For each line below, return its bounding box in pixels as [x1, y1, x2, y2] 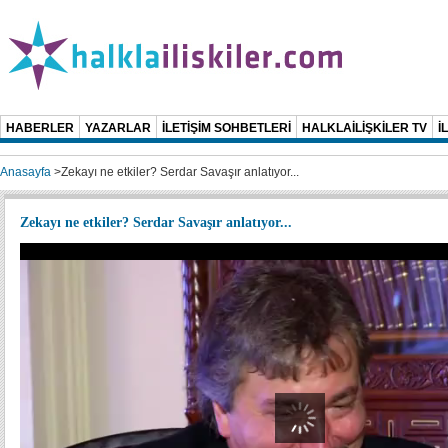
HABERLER [6, 121, 74, 135]
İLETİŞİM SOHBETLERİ [162, 121, 291, 135]
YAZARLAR [85, 121, 151, 135]
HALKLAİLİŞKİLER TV [302, 121, 427, 135]
